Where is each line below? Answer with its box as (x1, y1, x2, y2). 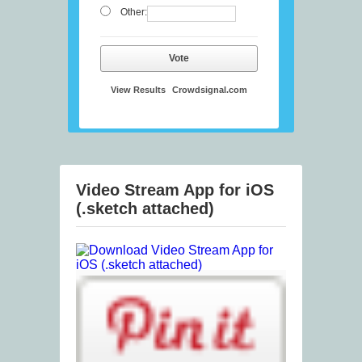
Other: (120, 6, 147, 19)
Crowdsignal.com (172, 85, 247, 95)
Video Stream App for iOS (76, 181, 274, 200)
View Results (111, 85, 166, 95)
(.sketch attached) (76, 200, 214, 218)
